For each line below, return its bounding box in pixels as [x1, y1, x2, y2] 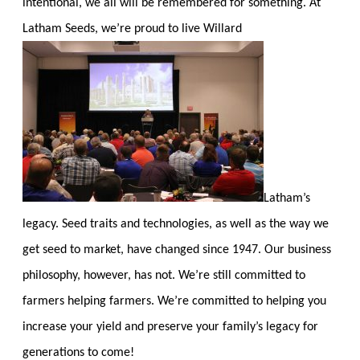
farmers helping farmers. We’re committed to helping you [22, 294, 326, 308]
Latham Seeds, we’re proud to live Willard [22, 22, 242, 35]
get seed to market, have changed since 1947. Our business [22, 243, 331, 256]
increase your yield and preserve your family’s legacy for [22, 320, 318, 333]
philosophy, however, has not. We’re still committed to [22, 268, 305, 282]
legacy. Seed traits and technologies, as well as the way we [22, 217, 329, 231]
